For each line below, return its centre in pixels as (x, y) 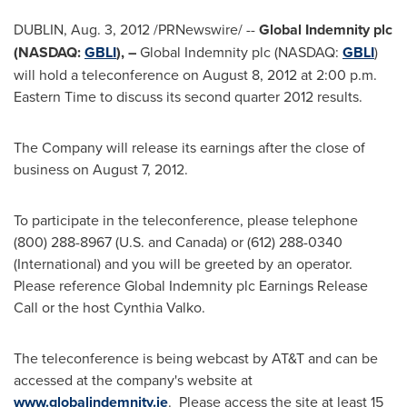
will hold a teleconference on (108, 74)
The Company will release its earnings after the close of (189, 147)
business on (53, 169)
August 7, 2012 (139, 169)
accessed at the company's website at (133, 380)
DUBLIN (39, 29)
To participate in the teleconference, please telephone (186, 220)
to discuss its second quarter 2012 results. (229, 96)
